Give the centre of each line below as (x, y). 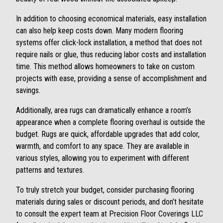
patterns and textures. (50, 170)
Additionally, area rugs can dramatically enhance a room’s (104, 111)
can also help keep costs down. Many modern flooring (100, 31)
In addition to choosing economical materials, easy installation (111, 19)
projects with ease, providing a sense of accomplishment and (111, 79)
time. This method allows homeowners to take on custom (105, 67)
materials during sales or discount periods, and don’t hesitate (110, 202)
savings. (28, 91)
